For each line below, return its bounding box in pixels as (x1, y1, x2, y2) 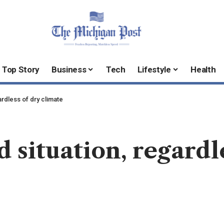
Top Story (2, 64, 40, 75)
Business (51, 64, 86, 75)
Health (190, 64, 216, 75)
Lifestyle (137, 64, 171, 75)
